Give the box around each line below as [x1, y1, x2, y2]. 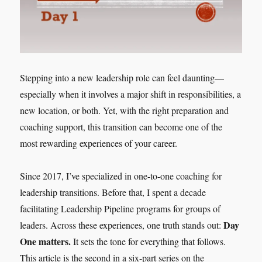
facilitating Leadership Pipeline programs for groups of [20, 202, 221, 215]
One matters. [20, 234, 71, 248]
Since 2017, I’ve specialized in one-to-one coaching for [20, 169, 222, 182]
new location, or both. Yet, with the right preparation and [20, 104, 229, 116]
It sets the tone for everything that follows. [71, 235, 226, 247]
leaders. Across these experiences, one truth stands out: [20, 218, 224, 231]
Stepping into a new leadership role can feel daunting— [20, 71, 225, 84]
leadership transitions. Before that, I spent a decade [20, 185, 206, 198]
